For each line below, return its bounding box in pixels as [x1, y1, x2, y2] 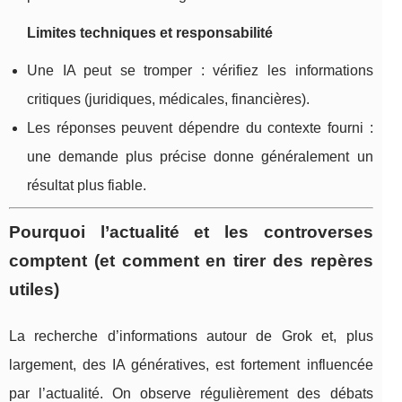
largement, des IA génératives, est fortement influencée [9, 357, 373, 373]
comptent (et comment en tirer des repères [9, 251, 373, 271]
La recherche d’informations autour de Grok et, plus [9, 328, 373, 345]
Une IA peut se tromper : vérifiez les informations [27, 63, 373, 79]
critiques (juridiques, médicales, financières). [27, 92, 310, 108]
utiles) [9, 280, 59, 300]
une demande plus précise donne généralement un [27, 149, 373, 165]
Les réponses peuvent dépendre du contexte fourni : [27, 120, 373, 136]
